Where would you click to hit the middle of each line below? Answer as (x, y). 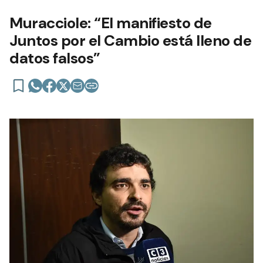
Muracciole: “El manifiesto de (111, 23)
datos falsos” (55, 58)
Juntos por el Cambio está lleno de (130, 40)
